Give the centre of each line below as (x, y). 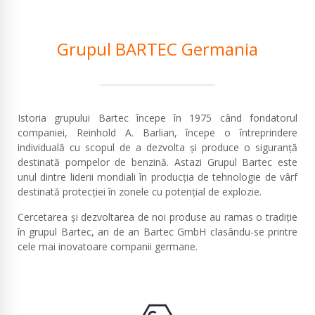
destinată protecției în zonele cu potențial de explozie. (140, 192)
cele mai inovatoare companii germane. (108, 246)
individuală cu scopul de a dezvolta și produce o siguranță (157, 148)
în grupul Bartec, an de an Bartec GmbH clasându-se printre (157, 231)
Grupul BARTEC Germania (157, 49)
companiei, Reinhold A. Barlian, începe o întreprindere (157, 133)
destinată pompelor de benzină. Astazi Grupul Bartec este (157, 162)
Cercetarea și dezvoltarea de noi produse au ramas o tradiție (157, 217)
